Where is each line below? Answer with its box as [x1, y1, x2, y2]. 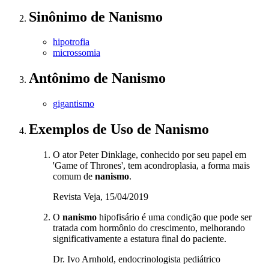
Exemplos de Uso [29, 121, 137, 138]
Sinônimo [29, 8, 91, 25]
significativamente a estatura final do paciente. [53, 234, 226, 244]
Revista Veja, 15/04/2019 [53, 192, 148, 202]
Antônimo [29, 70, 94, 86]
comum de [53, 171, 95, 182]
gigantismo [53, 98, 94, 109]
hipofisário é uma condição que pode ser [97, 212, 252, 223]
